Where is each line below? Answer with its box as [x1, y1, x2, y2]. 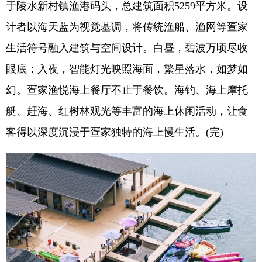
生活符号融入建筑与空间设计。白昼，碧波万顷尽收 [6, 42, 248, 54]
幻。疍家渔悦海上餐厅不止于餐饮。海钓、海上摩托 [6, 84, 248, 96]
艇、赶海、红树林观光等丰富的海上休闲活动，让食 [6, 105, 248, 117]
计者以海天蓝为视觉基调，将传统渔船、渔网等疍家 [6, 20, 248, 33]
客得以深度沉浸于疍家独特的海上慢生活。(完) [6, 126, 223, 138]
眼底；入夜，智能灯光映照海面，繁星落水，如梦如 [6, 63, 248, 75]
